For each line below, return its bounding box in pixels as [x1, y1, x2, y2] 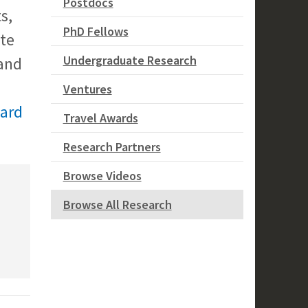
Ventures [63, 81, 112, 98]
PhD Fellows [63, 23, 129, 40]
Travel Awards [63, 110, 138, 126]
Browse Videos [63, 168, 142, 184]
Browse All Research [63, 197, 172, 213]
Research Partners [63, 139, 161, 155]
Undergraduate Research [63, 52, 197, 69]
